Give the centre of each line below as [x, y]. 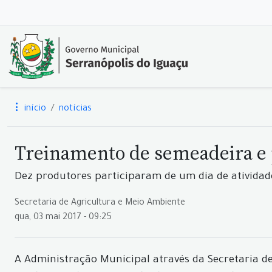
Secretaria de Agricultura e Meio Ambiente [100, 203]
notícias [75, 109]
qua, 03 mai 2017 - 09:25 [63, 218]
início [34, 109]
